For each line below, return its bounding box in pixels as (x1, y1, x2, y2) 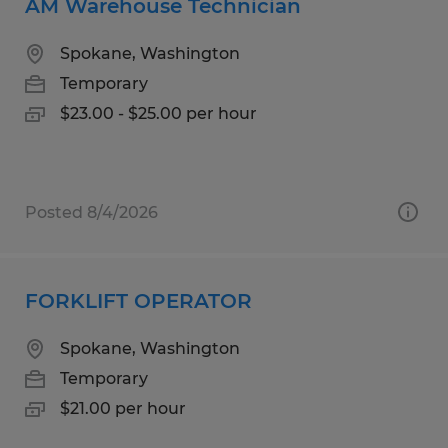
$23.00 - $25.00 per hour (60, 103, 257, 123)
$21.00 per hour (60, 398, 186, 418)
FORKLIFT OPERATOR (25, 288, 252, 313)
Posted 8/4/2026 (25, 202, 158, 222)
